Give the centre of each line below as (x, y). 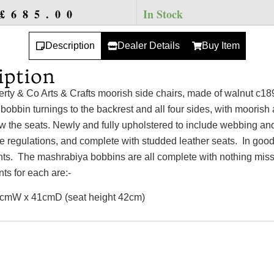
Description (70, 45)
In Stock (163, 14)
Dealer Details (148, 45)
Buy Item (220, 45)
